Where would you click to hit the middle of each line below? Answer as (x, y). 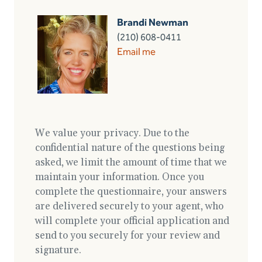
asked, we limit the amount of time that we (131, 162)
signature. (58, 250)
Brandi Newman (153, 22)
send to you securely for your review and (127, 235)
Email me (136, 51)
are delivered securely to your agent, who (129, 206)
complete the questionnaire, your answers (131, 192)
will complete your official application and (132, 221)
